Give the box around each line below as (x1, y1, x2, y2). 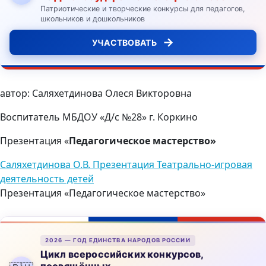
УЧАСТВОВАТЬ (91, 37, 157, 47)
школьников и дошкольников (40, 14, 145, 23)
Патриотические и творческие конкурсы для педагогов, (40, 4, 245, 13)
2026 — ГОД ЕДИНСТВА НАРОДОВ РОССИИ (45, 236, 191, 243)
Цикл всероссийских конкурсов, (40, 248, 204, 260)
